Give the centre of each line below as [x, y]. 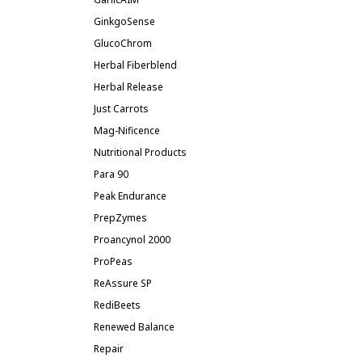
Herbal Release [128, 87]
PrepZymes [120, 218]
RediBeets [117, 305]
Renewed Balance [134, 327]
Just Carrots [121, 109]
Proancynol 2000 [132, 240]
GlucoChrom [123, 43]
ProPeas [113, 261]
